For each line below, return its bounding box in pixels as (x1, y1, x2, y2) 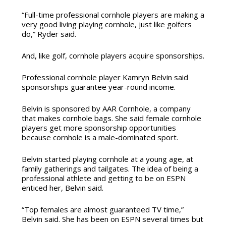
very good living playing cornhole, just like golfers (21, 19, 192, 30)
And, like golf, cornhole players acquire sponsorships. (21, 50, 204, 61)
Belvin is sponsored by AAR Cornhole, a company (21, 103, 191, 114)
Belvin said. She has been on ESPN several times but (21, 214, 203, 224)
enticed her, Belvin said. (21, 183, 103, 193)
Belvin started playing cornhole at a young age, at (21, 154, 193, 164)
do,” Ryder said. (21, 29, 76, 39)
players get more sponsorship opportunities (21, 123, 176, 133)
